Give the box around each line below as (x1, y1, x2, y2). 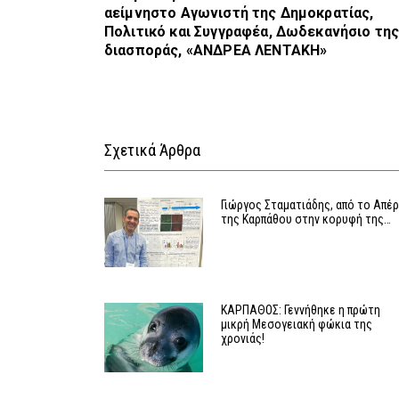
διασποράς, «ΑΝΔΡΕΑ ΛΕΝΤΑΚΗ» (104, 42, 328, 60)
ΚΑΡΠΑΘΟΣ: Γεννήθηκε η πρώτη (221, 303, 381, 318)
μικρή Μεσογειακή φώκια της (221, 317, 373, 332)
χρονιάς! (221, 331, 265, 346)
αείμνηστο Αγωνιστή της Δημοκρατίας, (104, 4, 374, 22)
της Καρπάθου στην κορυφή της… (221, 212, 392, 227)
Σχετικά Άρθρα (104, 141, 200, 160)
